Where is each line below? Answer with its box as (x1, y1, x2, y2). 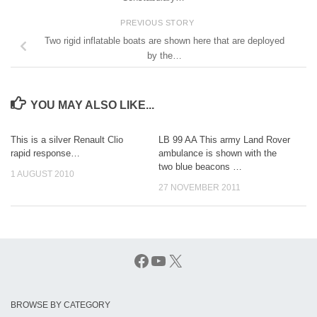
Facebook (132, 250, 206, 270)
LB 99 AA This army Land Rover (158, 134, 290, 146)
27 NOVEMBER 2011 (158, 183, 241, 193)
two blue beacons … (158, 161, 242, 173)
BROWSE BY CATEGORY (11, 300, 110, 311)
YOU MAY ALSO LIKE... (30, 98, 154, 111)
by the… (146, 50, 182, 62)
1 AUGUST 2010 (11, 169, 74, 180)
